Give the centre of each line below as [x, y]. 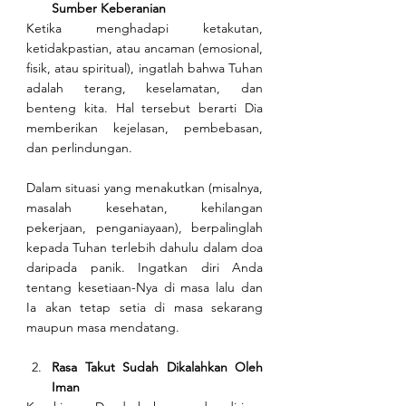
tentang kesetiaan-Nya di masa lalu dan [145, 288]
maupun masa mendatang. [103, 328]
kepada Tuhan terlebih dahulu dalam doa [145, 248]
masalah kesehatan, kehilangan [145, 208]
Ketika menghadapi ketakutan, [145, 29]
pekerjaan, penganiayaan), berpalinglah [145, 228]
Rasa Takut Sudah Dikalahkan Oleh [157, 367]
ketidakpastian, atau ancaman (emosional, [145, 48]
